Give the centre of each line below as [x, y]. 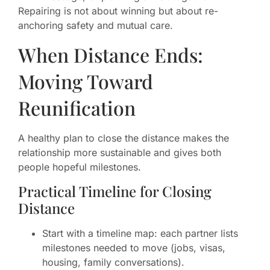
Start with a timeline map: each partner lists [140, 234]
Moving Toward [86, 81]
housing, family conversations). [113, 262]
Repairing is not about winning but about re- [118, 11]
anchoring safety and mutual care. [96, 26]
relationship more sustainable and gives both [120, 152]
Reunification [77, 107]
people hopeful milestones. [80, 167]
